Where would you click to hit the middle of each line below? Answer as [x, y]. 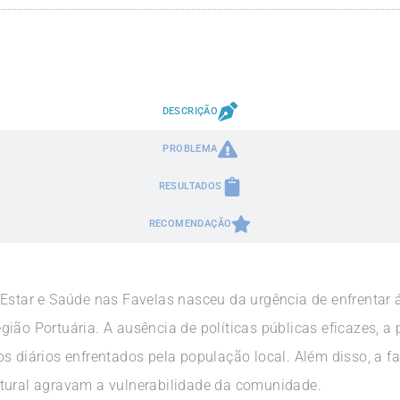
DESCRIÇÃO [190, 111]
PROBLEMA [190, 149]
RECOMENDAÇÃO [190, 224]
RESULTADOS [190, 186]
